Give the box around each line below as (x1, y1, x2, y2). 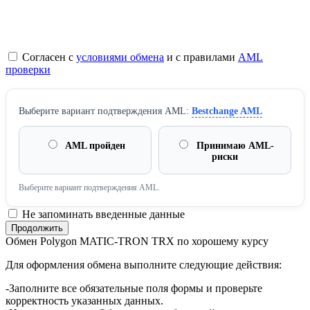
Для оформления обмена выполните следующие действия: (6, 259, 282, 271)
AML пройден (63, 140, 125, 152)
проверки (6, 64, 51, 76)
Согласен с (19, 51, 76, 64)
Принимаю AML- (194, 140, 274, 152)
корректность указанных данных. (6, 295, 163, 307)
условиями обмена (76, 51, 164, 64)
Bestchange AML (192, 106, 262, 117)
